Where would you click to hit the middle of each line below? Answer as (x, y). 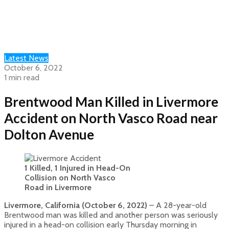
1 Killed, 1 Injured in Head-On (77, 168)
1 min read (22, 77)
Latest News (26, 58)
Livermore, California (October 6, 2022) (76, 205)
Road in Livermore (58, 188)
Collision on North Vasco (70, 178)
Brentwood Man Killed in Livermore (111, 101)
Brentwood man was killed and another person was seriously (111, 215)
